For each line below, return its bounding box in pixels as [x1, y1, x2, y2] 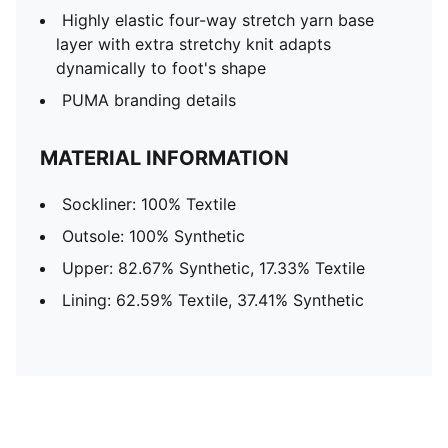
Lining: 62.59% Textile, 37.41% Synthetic [62, 290, 364, 310]
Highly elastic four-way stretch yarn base [62, 10, 374, 30]
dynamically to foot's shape [56, 58, 266, 78]
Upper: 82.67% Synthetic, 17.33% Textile [62, 258, 365, 278]
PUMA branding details [62, 90, 236, 110]
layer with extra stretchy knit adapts [56, 34, 331, 54]
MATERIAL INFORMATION [40, 146, 289, 170]
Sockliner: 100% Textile [62, 194, 236, 214]
